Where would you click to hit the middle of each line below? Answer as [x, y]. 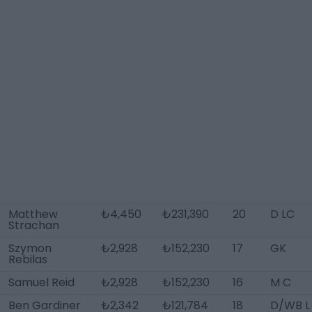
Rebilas [28, 259]
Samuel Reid [41, 282]
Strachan [34, 225]
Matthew [33, 214]
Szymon [30, 248]
